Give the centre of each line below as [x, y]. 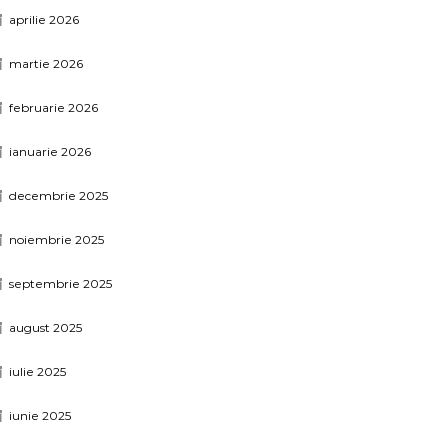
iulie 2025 [38, 371]
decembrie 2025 [59, 195]
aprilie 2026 [44, 19]
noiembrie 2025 [57, 239]
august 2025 [46, 327]
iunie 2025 [40, 415]
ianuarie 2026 [50, 151]
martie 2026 [46, 63]
